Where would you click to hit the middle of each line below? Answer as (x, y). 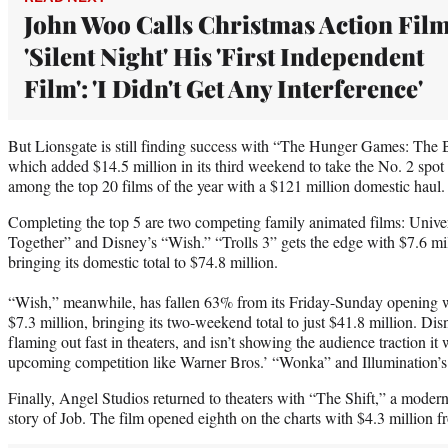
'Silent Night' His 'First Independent (224, 55)
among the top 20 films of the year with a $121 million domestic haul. (226, 185)
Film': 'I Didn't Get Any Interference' (223, 87)
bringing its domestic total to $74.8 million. (143, 261)
